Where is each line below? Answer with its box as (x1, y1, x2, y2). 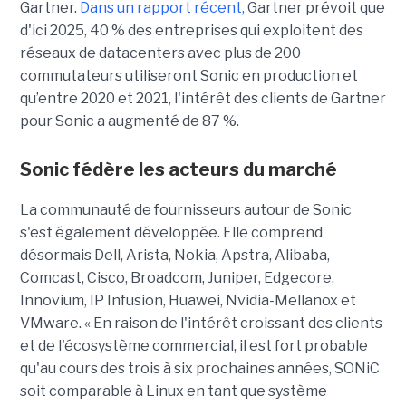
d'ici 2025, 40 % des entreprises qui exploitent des (19, 22, 363, 40)
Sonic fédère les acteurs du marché (19, 159, 337, 181)
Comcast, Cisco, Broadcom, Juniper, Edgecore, (19, 269, 334, 287)
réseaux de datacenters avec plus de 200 (19, 44, 301, 63)
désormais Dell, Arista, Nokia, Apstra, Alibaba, (19, 246, 330, 265)
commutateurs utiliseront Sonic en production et (19, 67, 358, 85)
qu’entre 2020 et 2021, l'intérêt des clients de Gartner (19, 90, 386, 108)
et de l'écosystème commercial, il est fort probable (19, 337, 368, 355)
